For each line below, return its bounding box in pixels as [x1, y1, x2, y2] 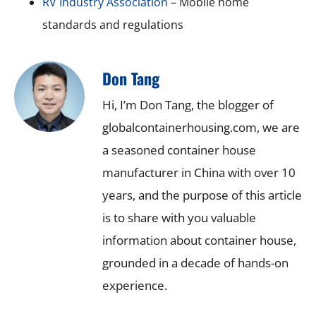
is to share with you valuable [102, 209, 256, 226]
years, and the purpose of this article [102, 186, 302, 203]
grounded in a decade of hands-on [102, 254, 288, 271]
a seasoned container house [102, 141, 256, 158]
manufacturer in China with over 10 [102, 164, 296, 181]
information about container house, [102, 231, 296, 248]
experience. [102, 276, 167, 293]
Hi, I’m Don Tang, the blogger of [102, 96, 274, 113]
